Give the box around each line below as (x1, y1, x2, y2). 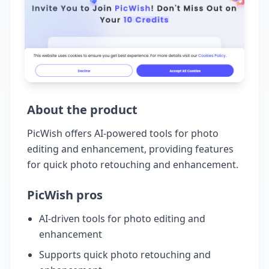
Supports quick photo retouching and (39, 247, 211, 261)
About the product (27, 101, 138, 118)
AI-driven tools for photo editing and (39, 211, 205, 225)
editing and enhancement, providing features (27, 142, 234, 156)
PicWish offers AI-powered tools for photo (27, 126, 219, 140)
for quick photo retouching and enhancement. (27, 157, 238, 171)
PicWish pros (27, 186, 103, 203)
